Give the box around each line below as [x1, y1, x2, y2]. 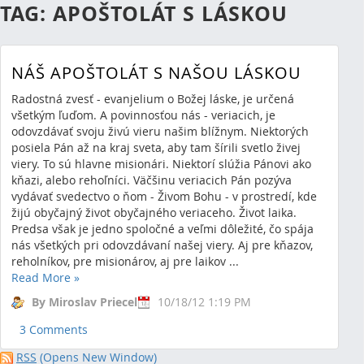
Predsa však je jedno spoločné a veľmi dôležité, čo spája [11, 220, 314, 236]
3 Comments [19, 321, 88, 337]
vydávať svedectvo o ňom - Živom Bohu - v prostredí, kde [11, 188, 317, 204]
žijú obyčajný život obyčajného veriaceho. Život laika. [11, 204, 297, 220]
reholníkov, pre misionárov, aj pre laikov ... [11, 253, 239, 269]
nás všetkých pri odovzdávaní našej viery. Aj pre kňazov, [11, 236, 313, 253]
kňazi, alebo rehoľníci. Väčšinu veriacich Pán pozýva [11, 171, 292, 188]
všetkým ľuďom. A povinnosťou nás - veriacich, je [11, 106, 275, 123]
